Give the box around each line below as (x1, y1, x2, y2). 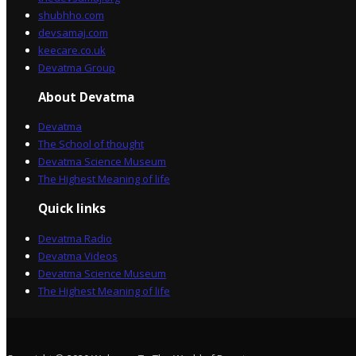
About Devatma (38, 88, 134, 105)
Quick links (38, 200, 106, 217)
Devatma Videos (38, 248, 118, 263)
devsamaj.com (38, 25, 108, 40)
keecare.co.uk (38, 42, 106, 57)
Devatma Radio (38, 230, 112, 246)
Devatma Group (38, 60, 115, 75)
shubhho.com (38, 7, 104, 22)
